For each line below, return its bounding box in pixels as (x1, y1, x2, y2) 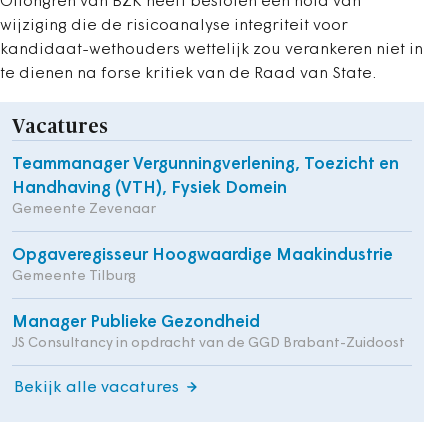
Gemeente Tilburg (12, 269, 136, 284)
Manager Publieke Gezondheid (12, 314, 260, 331)
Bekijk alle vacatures (14, 380, 179, 396)
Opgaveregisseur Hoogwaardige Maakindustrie (12, 247, 393, 264)
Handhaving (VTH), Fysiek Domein (12, 180, 287, 197)
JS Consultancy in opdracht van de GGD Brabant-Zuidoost (12, 336, 405, 351)
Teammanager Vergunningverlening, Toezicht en (12, 156, 399, 173)
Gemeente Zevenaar (12, 202, 156, 217)
